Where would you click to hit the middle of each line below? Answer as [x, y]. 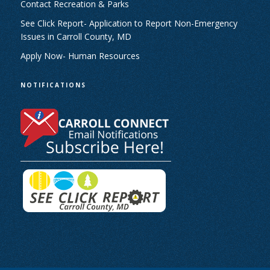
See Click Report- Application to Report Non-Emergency [129, 23]
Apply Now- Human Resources [80, 56]
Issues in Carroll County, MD [76, 36]
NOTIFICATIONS [53, 85]
